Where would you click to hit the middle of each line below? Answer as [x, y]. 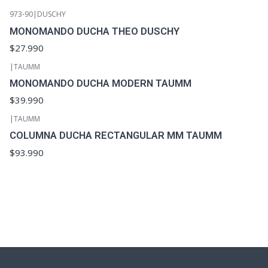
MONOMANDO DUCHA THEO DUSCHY [94, 31]
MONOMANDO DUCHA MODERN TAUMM [100, 83]
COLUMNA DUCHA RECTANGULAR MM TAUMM [115, 135]
